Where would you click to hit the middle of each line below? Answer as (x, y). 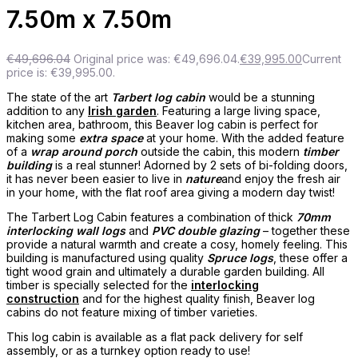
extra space (111, 138)
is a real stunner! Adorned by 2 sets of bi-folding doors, (200, 165)
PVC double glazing (206, 231)
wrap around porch (86, 152)
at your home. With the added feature (244, 138)
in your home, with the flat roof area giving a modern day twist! (171, 193)
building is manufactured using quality (107, 258)
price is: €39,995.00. (61, 73)
